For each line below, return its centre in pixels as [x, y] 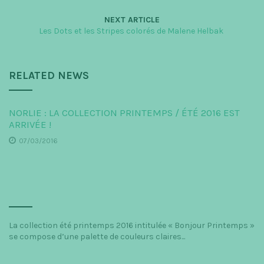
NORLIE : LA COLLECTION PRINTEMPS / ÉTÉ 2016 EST [124, 113]
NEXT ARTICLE [132, 20]
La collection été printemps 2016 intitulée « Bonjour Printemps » [132, 226]
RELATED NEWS [49, 76]
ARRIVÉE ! [30, 125]
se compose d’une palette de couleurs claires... [97, 237]
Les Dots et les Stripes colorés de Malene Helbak [132, 31]
